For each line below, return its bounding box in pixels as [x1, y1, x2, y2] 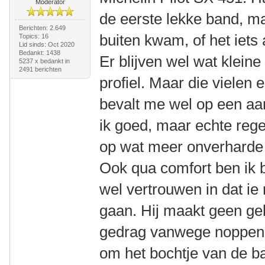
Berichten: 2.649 [18, 24, 66, 31]
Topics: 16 [18, 33, 49, 40]
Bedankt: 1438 [18, 49, 60, 56]
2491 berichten [18, 66, 62, 73]
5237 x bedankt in [18, 57, 70, 64]
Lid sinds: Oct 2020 [18, 41, 75, 48]
